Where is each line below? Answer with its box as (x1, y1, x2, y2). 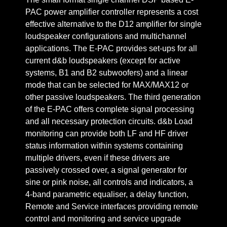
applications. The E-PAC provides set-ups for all (25, 44, 197, 53)
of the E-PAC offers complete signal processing (25, 104, 194, 113)
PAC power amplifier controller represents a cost (25, 7, 198, 16)
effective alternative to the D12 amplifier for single (25, 19, 202, 28)
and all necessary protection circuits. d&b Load (25, 117, 193, 126)
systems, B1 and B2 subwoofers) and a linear (25, 68, 187, 77)
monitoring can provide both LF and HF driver (25, 129, 188, 138)
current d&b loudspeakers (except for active (25, 56, 180, 65)
